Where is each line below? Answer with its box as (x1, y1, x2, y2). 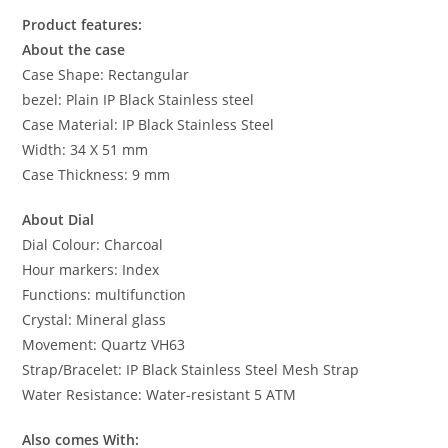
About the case (22, 40, 126, 60)
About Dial (22, 210, 95, 230)
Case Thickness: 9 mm (22, 165, 171, 185)
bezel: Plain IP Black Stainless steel (22, 90, 255, 110)
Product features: (22, 15, 143, 35)
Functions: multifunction (22, 285, 187, 305)
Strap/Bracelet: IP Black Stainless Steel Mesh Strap (22, 360, 360, 380)
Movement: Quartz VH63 (22, 335, 186, 355)
